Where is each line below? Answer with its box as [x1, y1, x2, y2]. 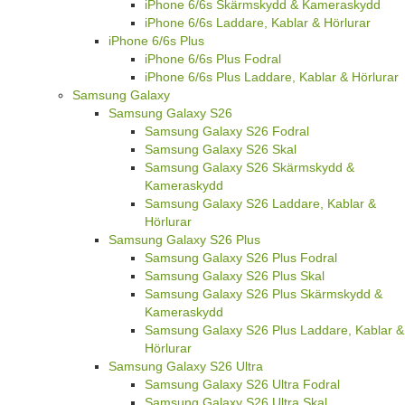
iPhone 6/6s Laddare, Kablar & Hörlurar [145, 14, 371, 30]
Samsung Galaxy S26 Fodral [145, 123, 309, 138]
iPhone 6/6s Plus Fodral [145, 51, 281, 66]
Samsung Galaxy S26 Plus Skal [145, 268, 325, 283]
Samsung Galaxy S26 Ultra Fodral [145, 376, 340, 391]
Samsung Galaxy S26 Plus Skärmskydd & [145, 286, 382, 301]
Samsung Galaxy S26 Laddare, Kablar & [145, 195, 376, 211]
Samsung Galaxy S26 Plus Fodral [145, 250, 337, 265]
